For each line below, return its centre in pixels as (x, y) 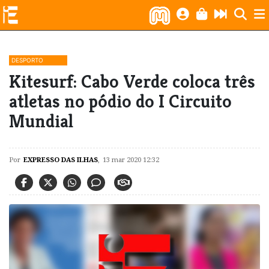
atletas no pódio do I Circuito (120, 101)
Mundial (41, 121)
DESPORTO (27, 60)
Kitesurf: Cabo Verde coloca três (132, 81)
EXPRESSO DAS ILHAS (61, 159)
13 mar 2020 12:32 (131, 159)
